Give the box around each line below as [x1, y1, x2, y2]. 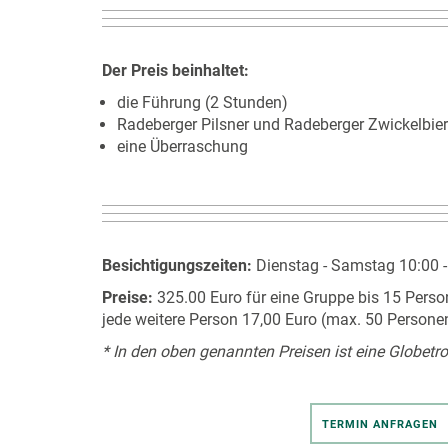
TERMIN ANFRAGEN [321, 418, 438, 431]
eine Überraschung [117, 137, 248, 156]
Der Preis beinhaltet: [102, 61, 249, 80]
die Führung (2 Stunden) [117, 93, 288, 112]
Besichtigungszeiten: [102, 256, 252, 275]
